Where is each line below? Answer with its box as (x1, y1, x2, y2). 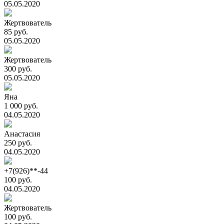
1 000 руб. (4, 101, 38, 110)
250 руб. (4, 138, 32, 147)
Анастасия (4, 129, 40, 138)
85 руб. (4, 27, 28, 36)
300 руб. (4, 64, 32, 73)
